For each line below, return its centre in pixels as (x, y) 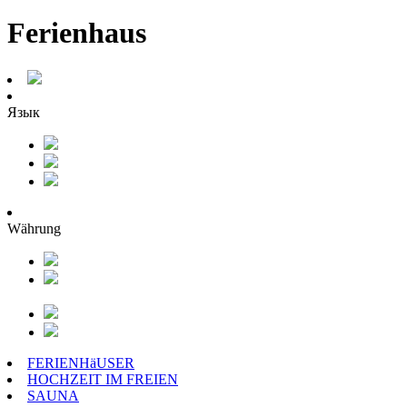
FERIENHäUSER (81, 362)
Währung (34, 228)
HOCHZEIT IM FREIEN (103, 379)
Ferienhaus (77, 33)
